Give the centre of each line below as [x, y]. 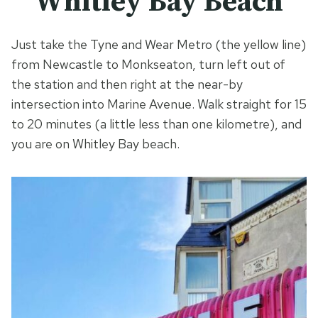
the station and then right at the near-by [127, 84]
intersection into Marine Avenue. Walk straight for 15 [159, 104]
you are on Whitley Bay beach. [97, 144]
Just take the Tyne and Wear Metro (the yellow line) [159, 45]
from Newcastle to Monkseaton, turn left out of [148, 65]
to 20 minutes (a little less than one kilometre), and [157, 124]
